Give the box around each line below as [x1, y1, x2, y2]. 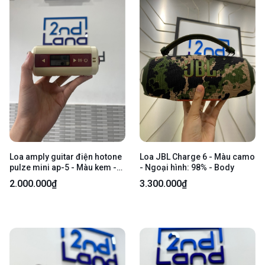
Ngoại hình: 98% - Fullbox [9, 173, 107, 183]
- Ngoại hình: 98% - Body [140, 163, 234, 173]
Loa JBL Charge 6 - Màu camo [140, 152, 255, 162]
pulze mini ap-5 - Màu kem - [9, 163, 117, 173]
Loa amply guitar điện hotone [9, 152, 122, 162]
